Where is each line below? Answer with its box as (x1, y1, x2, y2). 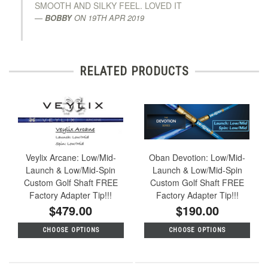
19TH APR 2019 (88, 11, 144, 23)
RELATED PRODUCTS (79, 63, 189, 78)
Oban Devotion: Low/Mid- (149, 151, 246, 163)
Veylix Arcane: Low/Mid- (25, 151, 116, 163)
